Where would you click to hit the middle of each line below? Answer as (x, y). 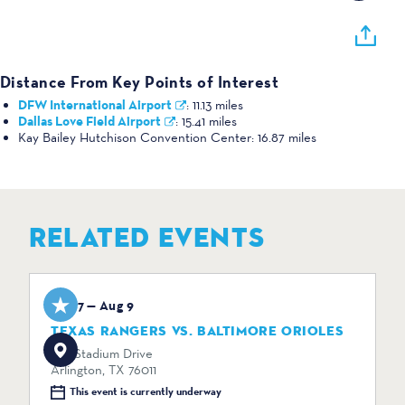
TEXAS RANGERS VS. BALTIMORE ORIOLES (198, 330)
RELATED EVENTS (147, 239)
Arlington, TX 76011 (104, 369)
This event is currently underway (145, 392)
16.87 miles (287, 137)
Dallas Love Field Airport (89, 121)
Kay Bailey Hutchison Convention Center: (138, 137)
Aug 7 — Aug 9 (92, 305)
